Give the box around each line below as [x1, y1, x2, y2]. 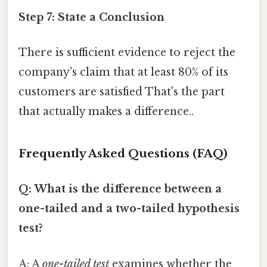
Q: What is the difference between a [18, 182, 222, 196]
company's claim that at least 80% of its [18, 66, 228, 79]
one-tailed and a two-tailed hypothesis [18, 202, 240, 216]
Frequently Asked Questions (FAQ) [18, 147, 228, 161]
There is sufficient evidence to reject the [18, 46, 235, 60]
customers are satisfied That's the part [18, 85, 225, 99]
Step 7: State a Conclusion [18, 11, 164, 24]
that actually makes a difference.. [18, 105, 194, 119]
